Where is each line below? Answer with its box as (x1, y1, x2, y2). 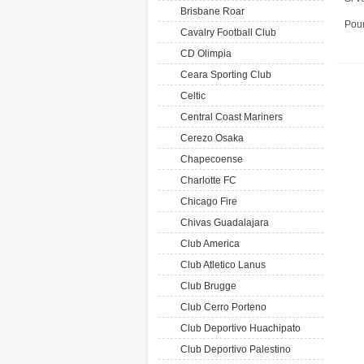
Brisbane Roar (175, 6, 245, 17)
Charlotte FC (175, 175, 236, 186)
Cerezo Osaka (175, 132, 244, 144)
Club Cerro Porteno (175, 301, 266, 313)
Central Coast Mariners (175, 111, 283, 123)
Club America (175, 238, 240, 249)
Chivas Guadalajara (175, 217, 269, 228)
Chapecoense (175, 154, 243, 165)
